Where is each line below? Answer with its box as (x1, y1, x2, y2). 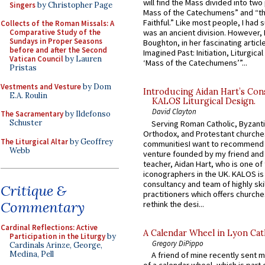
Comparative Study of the (9, 27, 101, 37)
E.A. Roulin (9, 90, 47, 101)
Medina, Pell (9, 249, 54, 259)
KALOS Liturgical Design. (152, 96, 256, 107)
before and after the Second (9, 45, 107, 55)
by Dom (81, 81, 111, 92)
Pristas (9, 63, 37, 73)
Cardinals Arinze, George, (9, 240, 102, 250)
